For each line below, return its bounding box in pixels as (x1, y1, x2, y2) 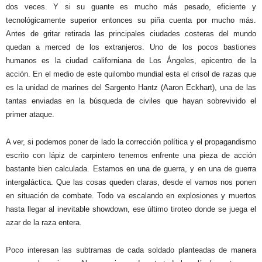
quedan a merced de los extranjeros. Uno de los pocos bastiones (6, 42, 256, 51)
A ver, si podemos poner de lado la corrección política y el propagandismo (6, 137, 256, 146)
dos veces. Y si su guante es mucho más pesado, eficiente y (6, 2, 256, 11)
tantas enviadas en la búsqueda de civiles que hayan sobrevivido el (6, 96, 256, 105)
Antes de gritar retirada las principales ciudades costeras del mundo (6, 29, 256, 38)
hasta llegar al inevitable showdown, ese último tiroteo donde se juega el (6, 204, 256, 213)
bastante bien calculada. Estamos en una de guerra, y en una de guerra (6, 164, 256, 173)
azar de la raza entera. (6, 218, 82, 227)
